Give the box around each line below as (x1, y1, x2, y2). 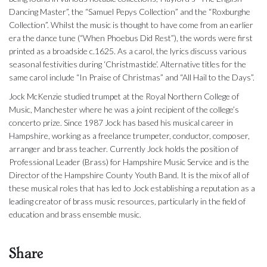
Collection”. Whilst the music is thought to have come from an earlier (9, 20, 253, 30)
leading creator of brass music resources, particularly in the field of (9, 196, 246, 207)
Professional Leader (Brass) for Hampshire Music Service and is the (9, 157, 249, 167)
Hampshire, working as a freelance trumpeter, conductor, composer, (9, 131, 250, 141)
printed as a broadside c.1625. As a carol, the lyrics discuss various (9, 46, 247, 57)
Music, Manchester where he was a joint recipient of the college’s (9, 104, 239, 115)
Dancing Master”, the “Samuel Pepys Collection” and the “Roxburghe (9, 7, 250, 17)
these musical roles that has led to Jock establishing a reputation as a (9, 183, 255, 194)
